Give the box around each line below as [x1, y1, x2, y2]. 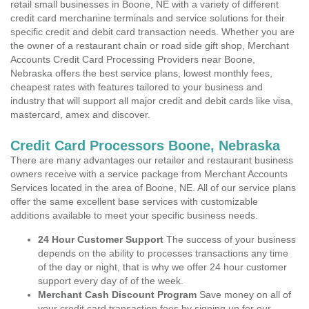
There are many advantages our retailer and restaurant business [10, 154, 293, 166]
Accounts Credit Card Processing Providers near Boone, [10, 54, 255, 65]
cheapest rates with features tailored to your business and [10, 81, 263, 92]
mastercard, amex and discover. [10, 109, 150, 120]
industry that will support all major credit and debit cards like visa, [10, 95, 293, 106]
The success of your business [163, 234, 296, 245]
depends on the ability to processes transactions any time [38, 248, 288, 259]
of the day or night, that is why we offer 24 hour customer [38, 261, 287, 272]
